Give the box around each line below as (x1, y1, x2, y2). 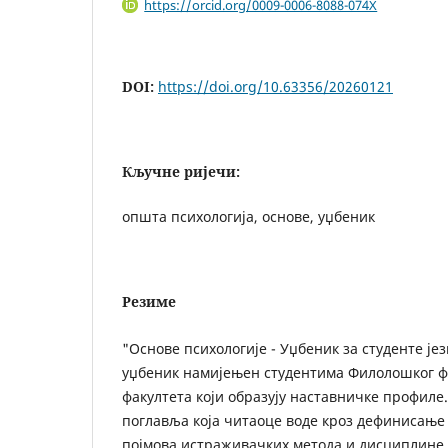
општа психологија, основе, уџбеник (122, 206, 375, 226)
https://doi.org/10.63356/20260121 (158, 76, 393, 96)
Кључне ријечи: (122, 161, 240, 181)
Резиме (122, 291, 176, 311)
